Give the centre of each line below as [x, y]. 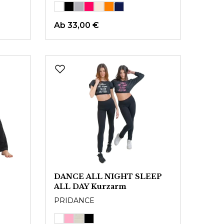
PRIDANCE [74, 200]
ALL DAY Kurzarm [90, 186]
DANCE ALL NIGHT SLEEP [108, 176]
